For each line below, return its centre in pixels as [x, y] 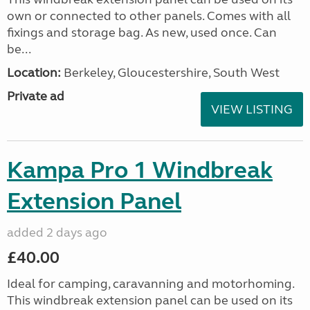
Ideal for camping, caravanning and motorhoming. [151, 284]
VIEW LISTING [252, 109]
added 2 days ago [57, 232]
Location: [34, 73]
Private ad [36, 96]
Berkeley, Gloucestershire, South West [170, 73]
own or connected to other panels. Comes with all [149, 16]
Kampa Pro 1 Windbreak [140, 170]
